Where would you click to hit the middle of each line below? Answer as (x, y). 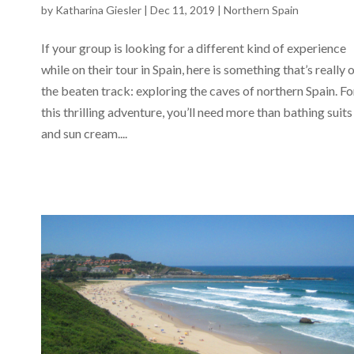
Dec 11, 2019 (183, 9)
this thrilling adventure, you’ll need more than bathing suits (197, 111)
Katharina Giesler (98, 9)
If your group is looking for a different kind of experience (194, 47)
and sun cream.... (84, 133)
